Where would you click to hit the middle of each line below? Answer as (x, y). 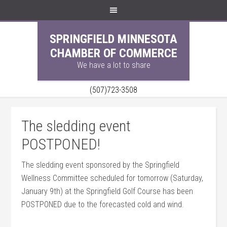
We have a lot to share (113, 65)
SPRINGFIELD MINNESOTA (113, 39)
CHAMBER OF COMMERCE (113, 53)
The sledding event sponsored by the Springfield (101, 165)
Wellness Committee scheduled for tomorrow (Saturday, (112, 178)
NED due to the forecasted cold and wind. (117, 204)
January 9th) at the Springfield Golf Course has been (107, 191)
